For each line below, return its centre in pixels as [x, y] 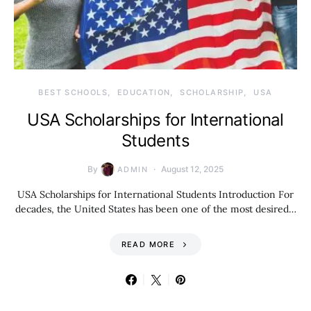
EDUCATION [144, 92]
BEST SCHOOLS [73, 92]
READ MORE [148, 244]
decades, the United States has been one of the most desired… [155, 209]
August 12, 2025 [192, 169]
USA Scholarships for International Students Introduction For [155, 194]
